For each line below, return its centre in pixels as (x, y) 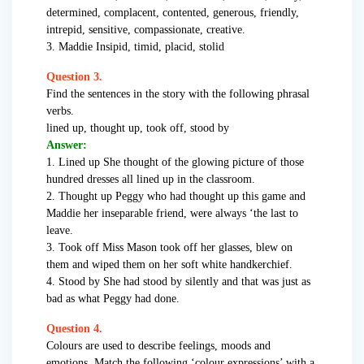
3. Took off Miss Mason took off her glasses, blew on (169, 248)
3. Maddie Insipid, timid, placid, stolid (135, 47)
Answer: (67, 145)
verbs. (60, 111)
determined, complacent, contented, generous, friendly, (173, 13)
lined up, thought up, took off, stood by (138, 128)
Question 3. (74, 77)
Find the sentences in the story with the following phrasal (178, 94)
